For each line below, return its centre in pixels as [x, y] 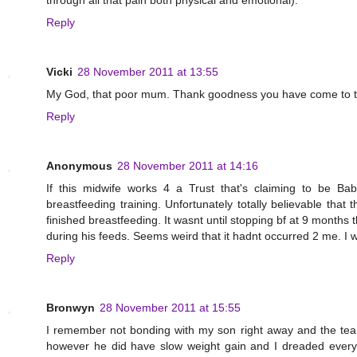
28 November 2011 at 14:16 [188, 166]
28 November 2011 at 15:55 [170, 308]
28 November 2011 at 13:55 [148, 72]
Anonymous [79, 166]
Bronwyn [71, 308]
